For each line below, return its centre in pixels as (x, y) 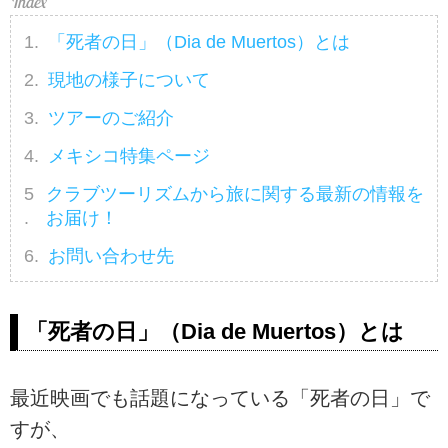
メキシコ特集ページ (129, 155)
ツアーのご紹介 (111, 117)
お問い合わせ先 (111, 256)
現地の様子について (129, 79)
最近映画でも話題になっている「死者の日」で (220, 397)
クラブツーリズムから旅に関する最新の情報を (234, 194)
